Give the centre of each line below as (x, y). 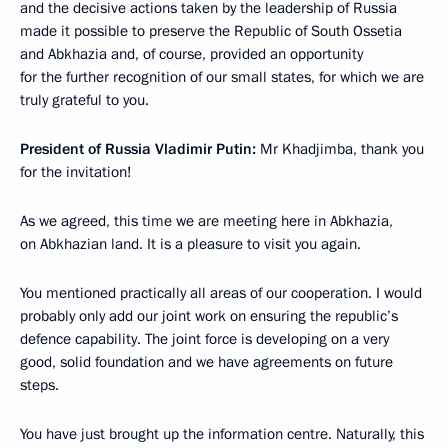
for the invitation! (76, 171)
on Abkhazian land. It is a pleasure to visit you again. (190, 243)
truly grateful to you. (84, 99)
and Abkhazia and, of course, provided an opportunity (191, 53)
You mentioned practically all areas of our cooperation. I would (221, 292)
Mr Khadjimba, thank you (340, 148)
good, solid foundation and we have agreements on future (206, 361)
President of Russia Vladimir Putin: (138, 148)
